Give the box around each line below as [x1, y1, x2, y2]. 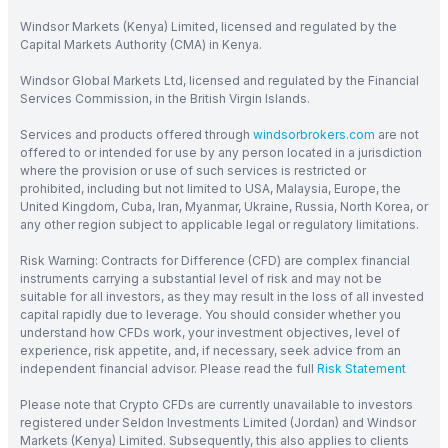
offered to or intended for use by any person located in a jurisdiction [20, 144, 422, 160]
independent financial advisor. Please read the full [20, 360, 317, 376]
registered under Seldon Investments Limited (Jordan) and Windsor [20, 414, 416, 430]
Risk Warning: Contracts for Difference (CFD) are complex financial [20, 252, 410, 268]
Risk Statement [317, 360, 406, 376]
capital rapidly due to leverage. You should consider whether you [20, 306, 401, 322]
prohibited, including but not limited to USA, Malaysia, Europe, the [20, 180, 401, 196]
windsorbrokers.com [253, 126, 375, 142]
